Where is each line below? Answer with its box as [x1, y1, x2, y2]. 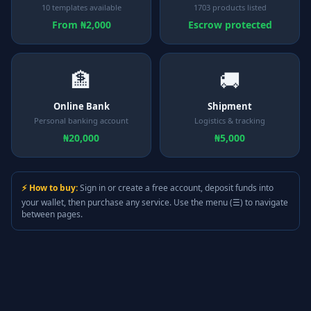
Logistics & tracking [194, 115, 265, 126]
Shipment [208, 100, 252, 112]
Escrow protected [187, 18, 272, 31]
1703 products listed [193, 2, 267, 12]
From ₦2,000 [51, 18, 111, 31]
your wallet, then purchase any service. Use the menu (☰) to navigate [22, 196, 288, 208]
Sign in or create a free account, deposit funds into [78, 182, 274, 194]
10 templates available [41, 2, 121, 12]
